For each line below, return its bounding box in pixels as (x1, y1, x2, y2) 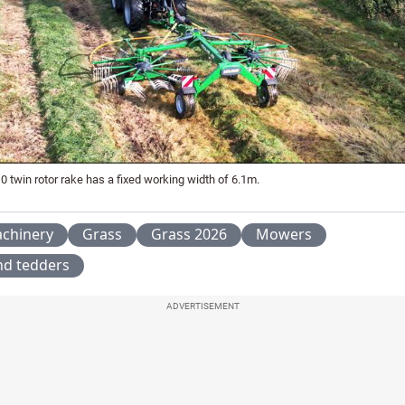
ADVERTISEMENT (165, 300, 240, 311)
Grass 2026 (151, 223, 227, 244)
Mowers (256, 223, 312, 244)
